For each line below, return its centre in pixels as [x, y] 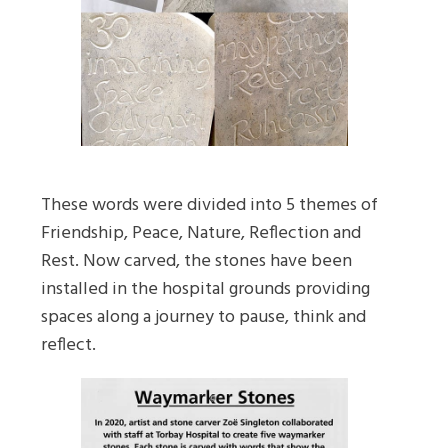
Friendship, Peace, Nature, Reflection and [201, 233]
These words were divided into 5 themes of [209, 205]
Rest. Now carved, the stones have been [196, 261]
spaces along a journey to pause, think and [203, 317]
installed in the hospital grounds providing [205, 289]
